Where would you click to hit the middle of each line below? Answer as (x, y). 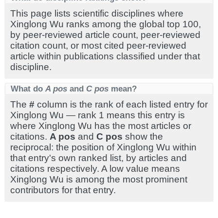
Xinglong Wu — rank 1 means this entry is (98, 115)
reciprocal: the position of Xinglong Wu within (103, 147)
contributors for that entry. (63, 190)
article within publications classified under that (105, 56)
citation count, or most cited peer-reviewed (98, 45)
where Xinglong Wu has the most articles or (101, 126)
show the (143, 136)
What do (28, 89)
